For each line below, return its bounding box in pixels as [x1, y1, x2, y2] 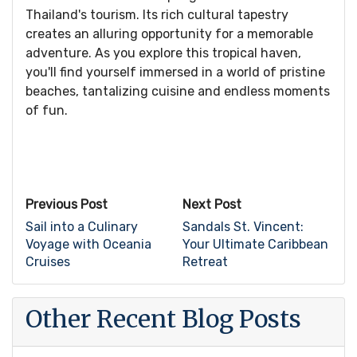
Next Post [182, 196, 241, 212]
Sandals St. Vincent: [182, 218, 304, 234]
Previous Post [25, 196, 108, 212]
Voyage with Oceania [25, 236, 151, 252]
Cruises [25, 253, 70, 269]
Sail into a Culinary [25, 218, 138, 234]
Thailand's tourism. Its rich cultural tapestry [25, 6, 288, 22]
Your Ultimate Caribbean [182, 236, 328, 252]
